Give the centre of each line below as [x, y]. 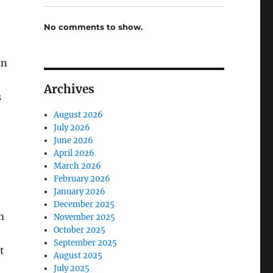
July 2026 [72, 127]
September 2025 [86, 243]
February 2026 [82, 179]
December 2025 [84, 204]
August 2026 [79, 115]
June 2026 [74, 140]
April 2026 [74, 153]
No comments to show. [93, 27]
